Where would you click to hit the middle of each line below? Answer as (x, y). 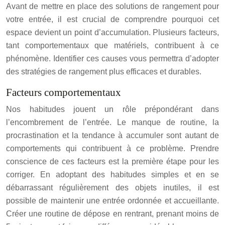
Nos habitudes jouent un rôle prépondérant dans (113, 109)
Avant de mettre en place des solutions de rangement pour (113, 6)
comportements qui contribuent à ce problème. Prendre (113, 148)
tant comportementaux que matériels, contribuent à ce (113, 45)
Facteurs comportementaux (64, 92)
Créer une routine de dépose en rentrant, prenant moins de (113, 214)
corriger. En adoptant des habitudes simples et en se (113, 175)
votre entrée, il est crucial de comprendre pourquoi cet (113, 19)
